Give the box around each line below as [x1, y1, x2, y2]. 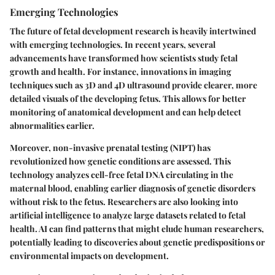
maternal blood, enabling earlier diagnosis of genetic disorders [10, 182, 255, 194]
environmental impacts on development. [10, 250, 169, 261]
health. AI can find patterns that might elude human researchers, [10, 223, 264, 234]
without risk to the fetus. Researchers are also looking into [10, 196, 238, 207]
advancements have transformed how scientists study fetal [10, 52, 238, 64]
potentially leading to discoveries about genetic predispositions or [10, 236, 265, 248]
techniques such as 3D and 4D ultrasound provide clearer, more [10, 79, 257, 91]
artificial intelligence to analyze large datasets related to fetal [10, 209, 246, 221]
